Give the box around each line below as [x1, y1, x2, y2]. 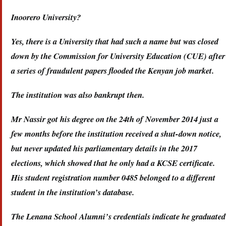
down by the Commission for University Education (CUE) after [11, 49, 225, 62]
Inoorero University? [11, 11, 81, 23]
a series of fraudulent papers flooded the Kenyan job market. [11, 64, 214, 76]
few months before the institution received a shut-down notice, [11, 127, 221, 139]
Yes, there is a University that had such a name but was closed [11, 35, 218, 47]
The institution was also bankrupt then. [11, 88, 144, 100]
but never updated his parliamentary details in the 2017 [11, 142, 197, 154]
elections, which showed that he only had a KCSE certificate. [11, 156, 215, 168]
